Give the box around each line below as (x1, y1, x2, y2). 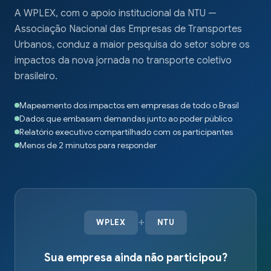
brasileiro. (15, 70, 57, 82)
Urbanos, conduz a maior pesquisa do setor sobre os (15, 38, 250, 51)
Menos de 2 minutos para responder (19, 139, 157, 151)
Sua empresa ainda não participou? (44, 250, 227, 264)
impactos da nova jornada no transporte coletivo (15, 54, 232, 67)
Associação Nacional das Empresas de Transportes (15, 22, 242, 35)
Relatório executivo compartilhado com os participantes (19, 126, 233, 137)
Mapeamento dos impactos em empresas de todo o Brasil (19, 99, 239, 111)
